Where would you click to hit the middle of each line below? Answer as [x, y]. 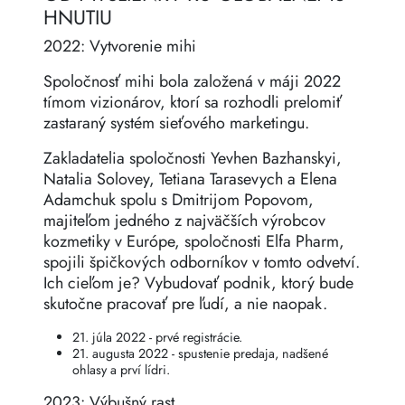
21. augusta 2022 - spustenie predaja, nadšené [200, 354]
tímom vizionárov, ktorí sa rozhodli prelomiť [193, 103]
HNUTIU [78, 18]
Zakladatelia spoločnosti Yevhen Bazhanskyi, [193, 159]
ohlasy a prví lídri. [121, 370]
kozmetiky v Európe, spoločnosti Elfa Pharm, [194, 242]
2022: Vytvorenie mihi [120, 47]
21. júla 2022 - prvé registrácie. [157, 338]
